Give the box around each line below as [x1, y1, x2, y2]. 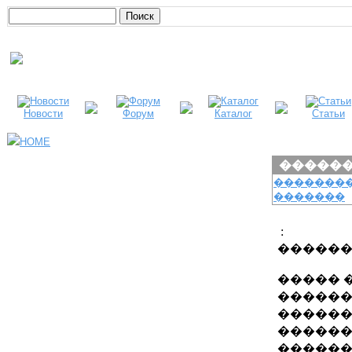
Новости [24, 108, 63, 119]
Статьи [312, 108, 345, 119]
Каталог [214, 108, 252, 119]
